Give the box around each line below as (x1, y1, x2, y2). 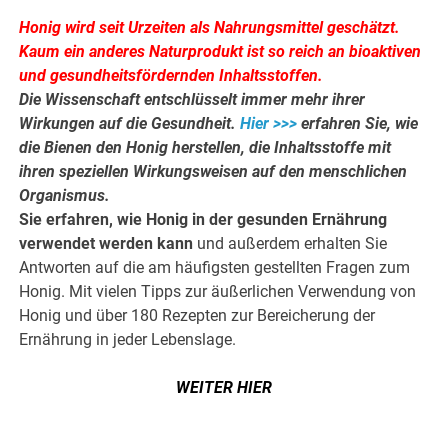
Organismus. (19, 186, 111, 206)
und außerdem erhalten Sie (193, 234, 388, 254)
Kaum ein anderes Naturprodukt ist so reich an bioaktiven (19, 42, 422, 62)
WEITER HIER (176, 378, 272, 398)
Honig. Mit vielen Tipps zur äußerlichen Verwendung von (19, 282, 417, 302)
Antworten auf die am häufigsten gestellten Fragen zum (19, 258, 411, 278)
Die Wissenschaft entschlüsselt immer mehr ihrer (19, 90, 366, 110)
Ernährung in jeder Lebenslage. (19, 330, 237, 350)
